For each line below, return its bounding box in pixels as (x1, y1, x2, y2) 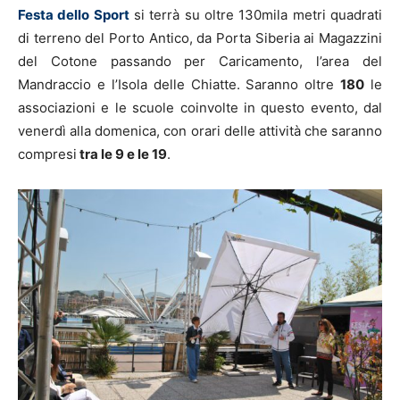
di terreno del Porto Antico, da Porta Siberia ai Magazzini (18, 29, 382, 47)
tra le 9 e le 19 (77, 146, 167, 163)
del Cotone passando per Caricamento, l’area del (18, 53, 382, 71)
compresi (18, 146, 77, 163)
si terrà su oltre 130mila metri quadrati (129, 6, 383, 24)
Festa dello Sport (18, 6, 129, 24)
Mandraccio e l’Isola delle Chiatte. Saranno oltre (18, 76, 341, 94)
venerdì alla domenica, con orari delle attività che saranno (18, 122, 382, 140)
